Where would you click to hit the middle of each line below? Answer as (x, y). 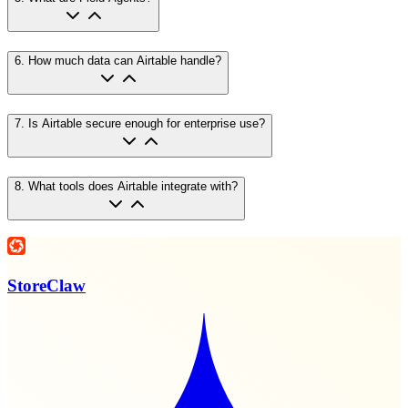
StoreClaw (46, 285)
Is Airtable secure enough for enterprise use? (147, 123)
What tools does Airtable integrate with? (133, 186)
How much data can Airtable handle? (125, 61)
